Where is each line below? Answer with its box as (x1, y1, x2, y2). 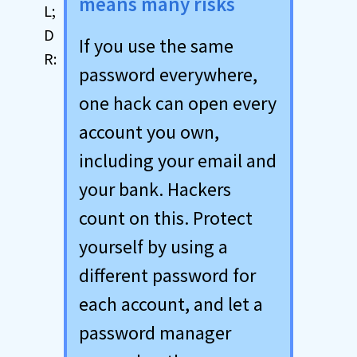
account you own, (79, 120, 219, 144)
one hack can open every (79, 91, 277, 116)
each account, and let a (79, 292, 263, 316)
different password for (79, 263, 256, 288)
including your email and (79, 148, 277, 173)
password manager (79, 320, 231, 345)
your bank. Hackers (79, 177, 231, 202)
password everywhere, (79, 62, 257, 87)
